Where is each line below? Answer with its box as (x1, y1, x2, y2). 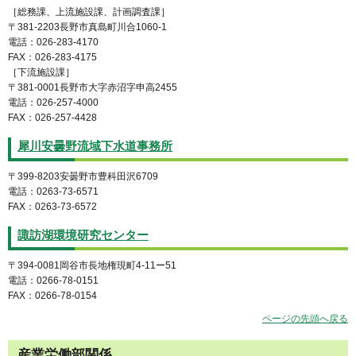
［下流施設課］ (8, 67, 75, 79)
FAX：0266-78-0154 (8, 290, 97, 302)
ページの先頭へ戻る (262, 312, 348, 324)
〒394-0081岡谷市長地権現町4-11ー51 (8, 260, 176, 272)
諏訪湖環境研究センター (17, 229, 149, 242)
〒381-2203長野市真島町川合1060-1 (8, 21, 167, 33)
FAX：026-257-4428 (8, 112, 97, 124)
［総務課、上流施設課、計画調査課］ (8, 6, 170, 18)
